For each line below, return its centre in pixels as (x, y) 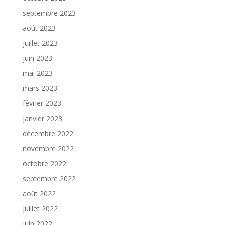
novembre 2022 (48, 148)
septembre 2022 (49, 178)
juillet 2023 (40, 43)
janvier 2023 (42, 118)
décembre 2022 (48, 133)
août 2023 (39, 28)
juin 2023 (37, 58)
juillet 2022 (40, 208)
